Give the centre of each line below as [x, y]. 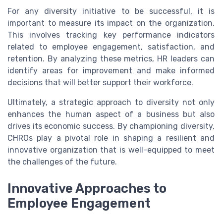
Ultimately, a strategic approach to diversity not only [111, 102]
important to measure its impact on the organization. [111, 23]
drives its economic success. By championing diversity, [111, 126]
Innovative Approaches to [87, 188]
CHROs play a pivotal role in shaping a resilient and [111, 138]
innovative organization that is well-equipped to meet [111, 150]
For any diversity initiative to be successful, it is [111, 11]
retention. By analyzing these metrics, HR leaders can [111, 58]
